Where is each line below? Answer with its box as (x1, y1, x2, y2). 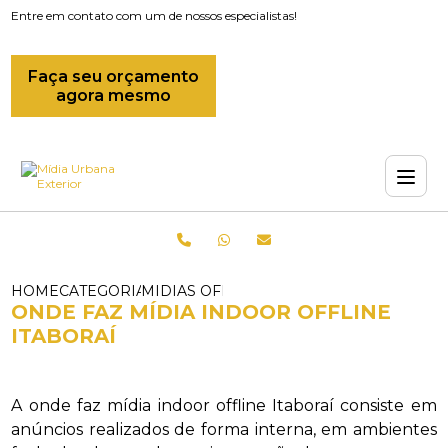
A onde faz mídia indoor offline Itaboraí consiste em (11, 396, 437, 415)
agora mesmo (56, 86, 172, 105)
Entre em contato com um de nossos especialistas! (11, 8, 298, 23)
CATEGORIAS (59, 282, 156, 300)
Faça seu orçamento (28, 67, 200, 86)
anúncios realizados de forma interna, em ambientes (11, 420, 437, 439)
